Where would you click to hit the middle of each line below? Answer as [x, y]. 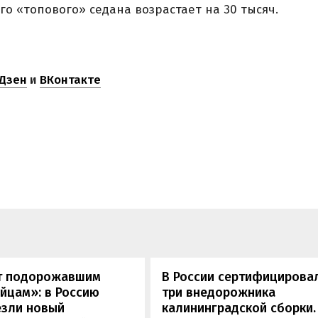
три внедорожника [219, 293]
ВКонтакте [70, 80]
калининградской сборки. [239, 308]
